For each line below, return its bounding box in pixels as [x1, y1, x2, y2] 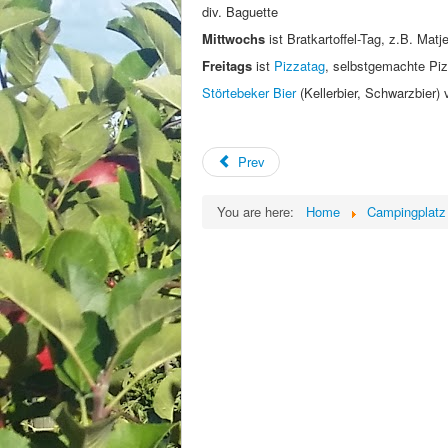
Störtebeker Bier [202, 83, 296, 102]
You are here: [217, 202, 302, 221]
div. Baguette [202, 2, 278, 21]
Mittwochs [202, 29, 265, 48]
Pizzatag [274, 56, 325, 75]
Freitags [202, 56, 252, 75]
